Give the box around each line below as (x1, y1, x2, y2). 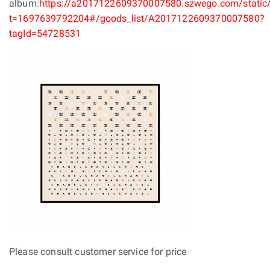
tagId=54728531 (9, 28, 81, 40)
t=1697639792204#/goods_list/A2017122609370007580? (9, 13, 265, 25)
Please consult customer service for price (9, 246, 187, 258)
